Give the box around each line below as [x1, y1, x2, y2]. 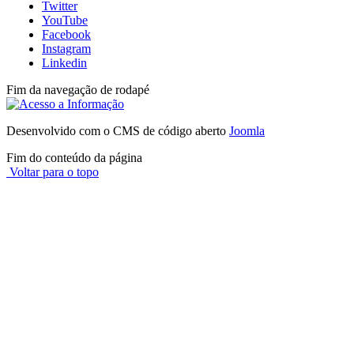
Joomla [229, 123, 265, 137]
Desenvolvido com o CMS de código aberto [6, 123, 229, 137]
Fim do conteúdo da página [6, 150, 142, 164]
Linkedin [42, 55, 87, 70]
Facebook [42, 27, 91, 41]
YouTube [42, 13, 88, 27]
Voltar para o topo [6, 164, 99, 179]
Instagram [42, 41, 91, 55]
